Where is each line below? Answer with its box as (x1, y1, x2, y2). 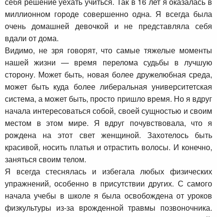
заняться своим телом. (5, 153, 86, 165)
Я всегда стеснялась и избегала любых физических (5, 165, 212, 177)
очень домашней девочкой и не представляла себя (5, 20, 212, 31)
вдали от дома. (5, 32, 59, 44)
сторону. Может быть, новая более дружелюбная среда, (5, 68, 212, 80)
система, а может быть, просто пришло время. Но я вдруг (5, 93, 212, 104)
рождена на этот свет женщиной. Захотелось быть (5, 129, 212, 140)
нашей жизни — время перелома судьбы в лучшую (5, 56, 212, 68)
